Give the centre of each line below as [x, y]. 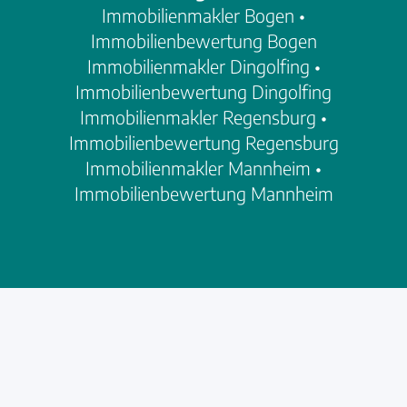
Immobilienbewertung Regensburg [203, 143]
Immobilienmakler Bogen [198, 15]
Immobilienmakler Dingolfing [198, 66]
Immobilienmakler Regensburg [198, 117]
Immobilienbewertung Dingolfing [203, 92]
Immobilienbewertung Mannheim [203, 194]
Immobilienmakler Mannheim [198, 168]
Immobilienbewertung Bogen [203, 41]
